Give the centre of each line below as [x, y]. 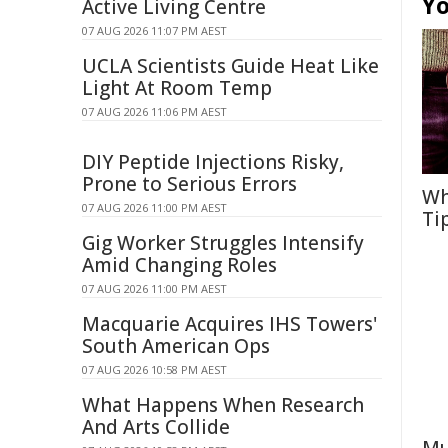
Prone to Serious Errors [189, 184]
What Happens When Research [223, 405]
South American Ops [176, 346]
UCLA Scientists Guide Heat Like [230, 66]
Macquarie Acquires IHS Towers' [229, 324]
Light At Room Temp [177, 88]
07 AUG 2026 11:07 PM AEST [154, 30]
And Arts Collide [156, 427]
